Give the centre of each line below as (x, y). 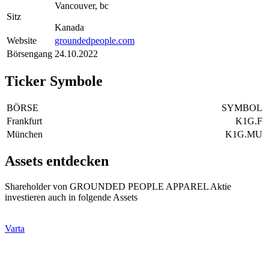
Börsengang (29, 53)
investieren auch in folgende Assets (71, 198)
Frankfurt (24, 121)
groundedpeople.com (95, 40)
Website (22, 40)
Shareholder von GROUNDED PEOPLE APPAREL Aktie (118, 187)
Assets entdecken (57, 161)
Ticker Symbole (54, 81)
